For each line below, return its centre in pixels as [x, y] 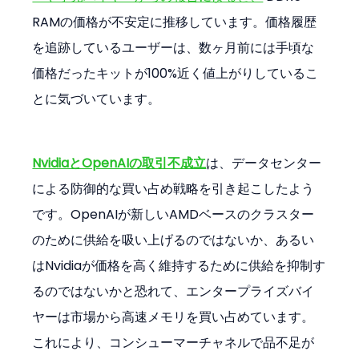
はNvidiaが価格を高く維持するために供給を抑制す [179, 265]
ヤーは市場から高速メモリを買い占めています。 [173, 317]
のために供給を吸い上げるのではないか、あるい [173, 240]
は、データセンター [264, 163]
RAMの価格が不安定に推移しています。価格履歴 [175, 22]
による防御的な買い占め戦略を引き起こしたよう [173, 188]
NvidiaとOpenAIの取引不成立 [119, 163]
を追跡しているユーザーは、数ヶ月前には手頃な [173, 47]
